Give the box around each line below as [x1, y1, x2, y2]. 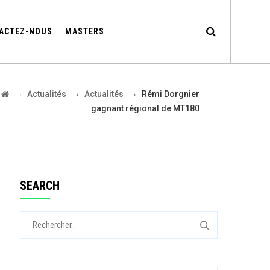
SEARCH [19, 178, 60, 193]
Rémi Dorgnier [142, 89, 199, 99]
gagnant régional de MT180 [91, 104, 199, 113]
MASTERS [64, 27, 104, 36]
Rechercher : [19, 212, 70, 223]
